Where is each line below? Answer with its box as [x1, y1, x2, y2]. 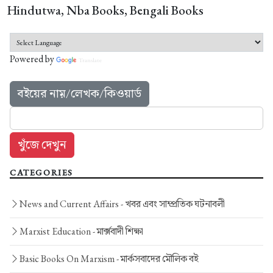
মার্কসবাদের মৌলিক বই [121, 252, 199, 265]
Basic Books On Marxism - [19, 252, 121, 265]
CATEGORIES [10, 166, 73, 178]
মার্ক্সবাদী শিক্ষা [97, 224, 143, 238]
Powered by [10, 52, 56, 66]
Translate [79, 56, 102, 65]
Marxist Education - [19, 224, 97, 238]
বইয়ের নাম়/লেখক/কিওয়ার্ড [18, 86, 141, 102]
